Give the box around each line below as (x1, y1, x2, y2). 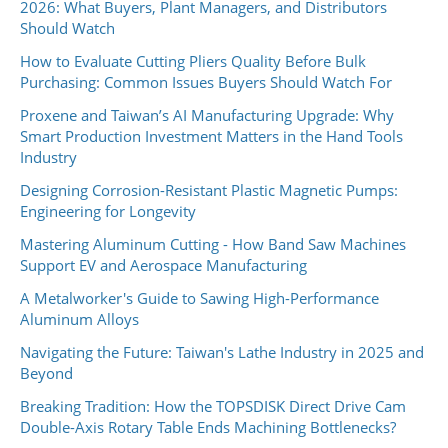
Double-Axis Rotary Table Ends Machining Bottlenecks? (20, 416, 396, 437)
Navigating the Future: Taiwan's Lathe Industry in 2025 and (20, 341, 424, 362)
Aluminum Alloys (20, 308, 139, 329)
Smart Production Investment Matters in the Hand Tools (20, 125, 403, 146)
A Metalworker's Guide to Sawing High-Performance (20, 287, 379, 308)
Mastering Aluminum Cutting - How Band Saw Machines (20, 233, 406, 254)
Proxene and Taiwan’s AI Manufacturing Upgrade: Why (20, 104, 394, 125)
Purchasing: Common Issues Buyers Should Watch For (20, 71, 392, 92)
